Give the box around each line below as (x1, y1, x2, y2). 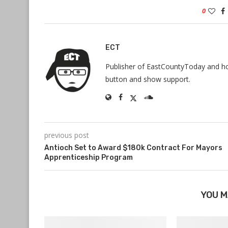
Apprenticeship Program (44, 153, 133, 162)
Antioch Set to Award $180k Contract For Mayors (44, 144, 222, 152)
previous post (44, 130, 89, 140)
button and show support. (105, 74, 190, 84)
